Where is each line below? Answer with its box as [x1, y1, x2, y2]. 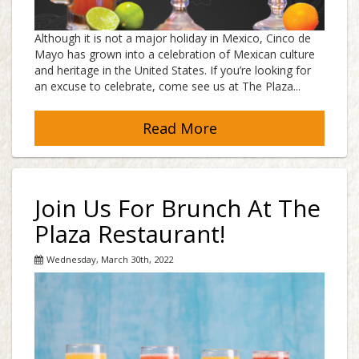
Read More [142, 118, 217, 138]
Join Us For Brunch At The [34, 192, 321, 225]
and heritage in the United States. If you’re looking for [34, 62, 311, 78]
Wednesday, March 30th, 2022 [46, 253, 173, 266]
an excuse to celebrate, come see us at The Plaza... [34, 78, 301, 94]
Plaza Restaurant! [34, 218, 225, 251]
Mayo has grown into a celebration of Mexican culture [34, 46, 315, 62]
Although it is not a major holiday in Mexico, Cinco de [34, 30, 311, 46]
